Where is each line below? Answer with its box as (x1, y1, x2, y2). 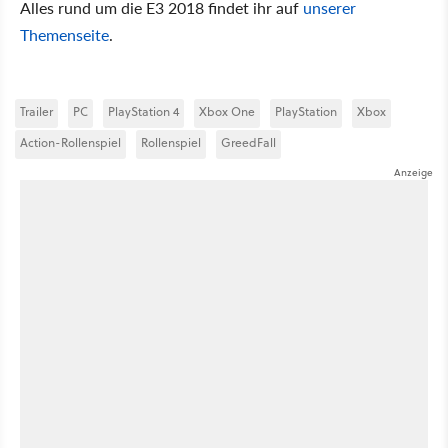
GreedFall (221, 133, 276, 151)
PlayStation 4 (108, 102, 179, 120)
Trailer (20, 102, 53, 120)
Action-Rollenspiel (20, 133, 121, 151)
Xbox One (199, 102, 255, 120)
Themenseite (20, 22, 109, 46)
